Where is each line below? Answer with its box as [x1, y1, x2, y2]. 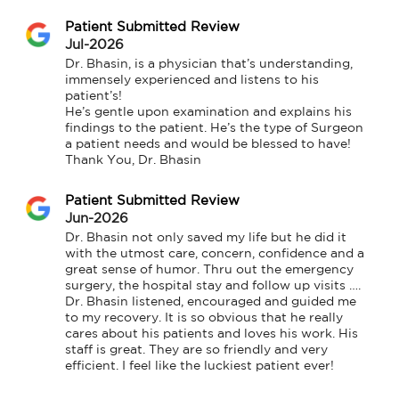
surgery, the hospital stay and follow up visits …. [65, 281, 361, 292]
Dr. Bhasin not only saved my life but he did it [65, 232, 346, 244]
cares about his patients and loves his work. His [65, 329, 358, 340]
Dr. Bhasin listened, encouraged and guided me [65, 297, 356, 308]
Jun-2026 [65, 213, 128, 225]
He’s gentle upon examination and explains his [65, 107, 352, 118]
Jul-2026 [65, 39, 124, 52]
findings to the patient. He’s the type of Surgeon [65, 123, 363, 134]
